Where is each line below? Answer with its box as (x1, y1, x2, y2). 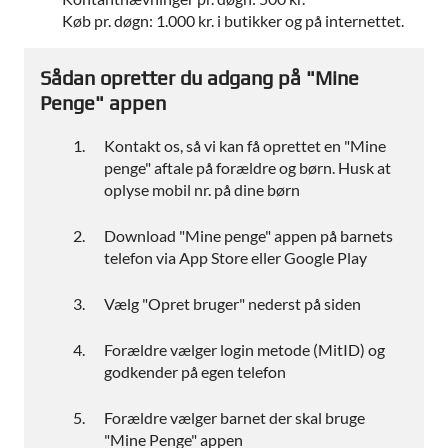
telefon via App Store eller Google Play (104, 248, 367, 268)
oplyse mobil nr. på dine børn (104, 180, 300, 200)
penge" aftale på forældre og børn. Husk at (104, 158, 391, 178)
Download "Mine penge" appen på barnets (104, 226, 393, 246)
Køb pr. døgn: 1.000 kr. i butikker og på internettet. (62, 10, 405, 30)
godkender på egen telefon (104, 362, 286, 382)
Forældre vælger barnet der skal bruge (104, 408, 365, 428)
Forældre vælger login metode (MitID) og (104, 340, 385, 360)
